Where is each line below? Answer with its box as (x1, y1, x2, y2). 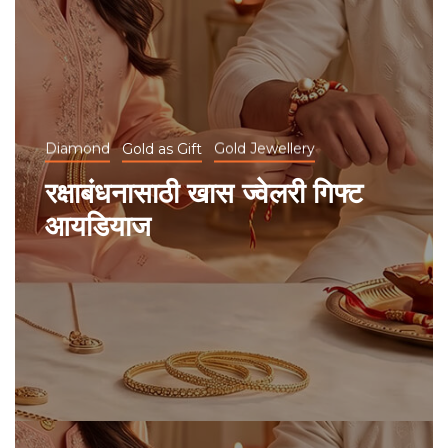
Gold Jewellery (214, 139, 315, 158)
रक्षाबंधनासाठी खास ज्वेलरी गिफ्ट (45, 175, 363, 210)
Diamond (45, 139, 110, 158)
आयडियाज (45, 208, 151, 243)
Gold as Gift (122, 139, 202, 158)
